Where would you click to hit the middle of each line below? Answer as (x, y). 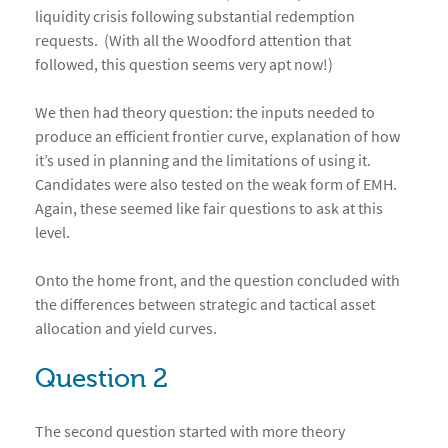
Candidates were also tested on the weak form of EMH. (217, 184)
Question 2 (101, 379)
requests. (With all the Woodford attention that (193, 40)
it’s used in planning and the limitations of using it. (204, 160)
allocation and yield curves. (126, 328)
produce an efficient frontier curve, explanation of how (217, 136)
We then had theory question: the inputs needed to (205, 112)
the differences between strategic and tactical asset (205, 304)
